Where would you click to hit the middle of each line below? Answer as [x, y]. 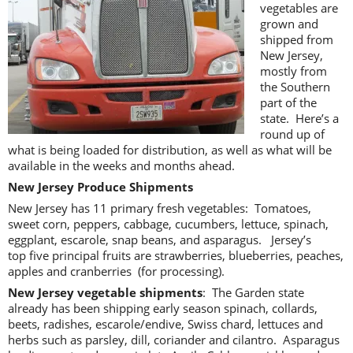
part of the [288, 102]
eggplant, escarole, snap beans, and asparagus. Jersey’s [160, 239]
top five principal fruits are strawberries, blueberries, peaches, [176, 255]
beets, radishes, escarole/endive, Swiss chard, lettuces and [165, 323]
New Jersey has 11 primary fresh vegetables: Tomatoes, [160, 208]
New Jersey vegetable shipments [105, 292]
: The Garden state [253, 292]
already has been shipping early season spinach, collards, [163, 308]
